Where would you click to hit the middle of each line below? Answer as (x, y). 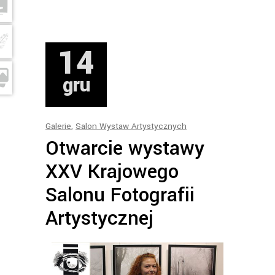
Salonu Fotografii (120, 195)
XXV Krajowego (112, 172)
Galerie (58, 126)
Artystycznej (99, 219)
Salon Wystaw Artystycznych (131, 126)
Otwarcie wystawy (125, 149)
